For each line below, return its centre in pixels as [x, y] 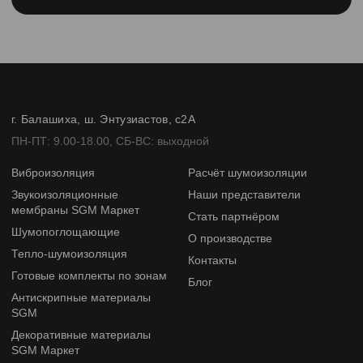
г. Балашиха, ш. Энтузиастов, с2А [103, 119]
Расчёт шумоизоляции [248, 173]
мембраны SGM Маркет [75, 210]
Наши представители [244, 194]
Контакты [212, 260]
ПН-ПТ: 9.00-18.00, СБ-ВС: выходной [110, 141]
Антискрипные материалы [81, 297]
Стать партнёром [234, 216]
